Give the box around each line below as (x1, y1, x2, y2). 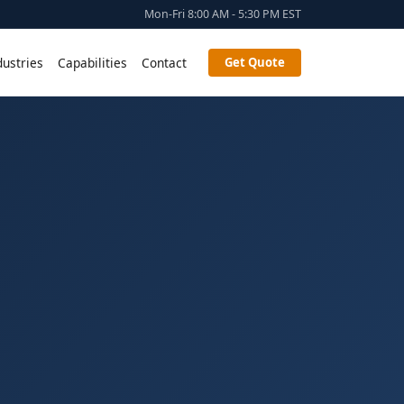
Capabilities (58, 53, 127, 71)
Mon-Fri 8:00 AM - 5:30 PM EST (144, 6, 301, 22)
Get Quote (225, 53, 285, 70)
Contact (142, 53, 187, 71)
